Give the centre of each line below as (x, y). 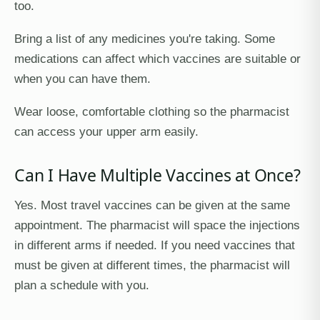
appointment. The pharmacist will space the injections (157, 225)
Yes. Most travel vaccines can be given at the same (152, 205)
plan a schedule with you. (82, 285)
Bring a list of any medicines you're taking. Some (145, 39)
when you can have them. (82, 79)
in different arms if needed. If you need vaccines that (155, 245)
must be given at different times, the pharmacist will (152, 265)
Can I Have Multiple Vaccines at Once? (157, 175)
